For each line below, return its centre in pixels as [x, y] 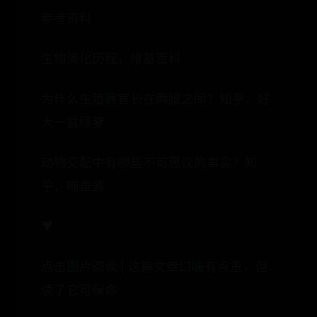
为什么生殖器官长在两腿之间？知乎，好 [156, 99]
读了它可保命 [79, 290]
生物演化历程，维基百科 [111, 58]
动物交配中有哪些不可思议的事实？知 [149, 162]
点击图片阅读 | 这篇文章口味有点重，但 [155, 266]
